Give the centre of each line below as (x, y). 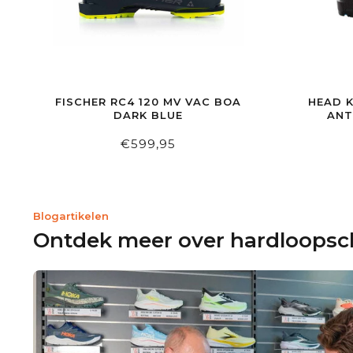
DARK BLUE (149, 115)
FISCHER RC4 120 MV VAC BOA (149, 102)
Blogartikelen (71, 216)
